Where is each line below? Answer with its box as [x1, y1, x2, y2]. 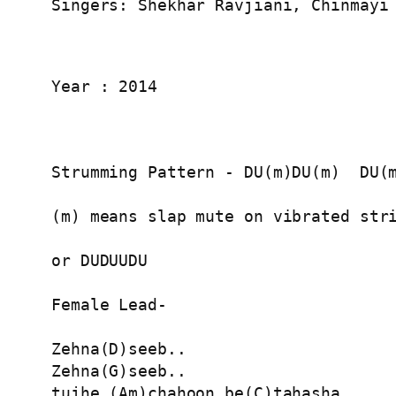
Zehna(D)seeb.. [51, 339, 187, 359]
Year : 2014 [51, 77, 157, 96]
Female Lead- [51, 295, 167, 315]
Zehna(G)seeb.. [51, 362, 187, 381]
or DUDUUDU [51, 251, 148, 270]
